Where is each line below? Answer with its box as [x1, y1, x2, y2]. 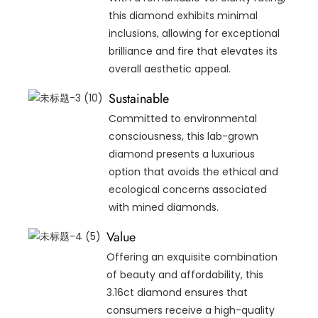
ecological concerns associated [109, 182, 268, 197]
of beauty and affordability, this [106, 267, 264, 282]
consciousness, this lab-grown [109, 129, 259, 144]
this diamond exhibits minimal [109, 9, 258, 23]
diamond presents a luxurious [109, 147, 256, 162]
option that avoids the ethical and [109, 165, 279, 180]
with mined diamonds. [109, 200, 219, 215]
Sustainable [109, 89, 170, 108]
